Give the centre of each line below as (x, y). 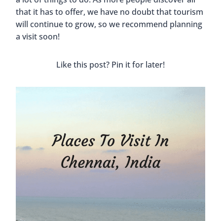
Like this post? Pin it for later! (110, 64)
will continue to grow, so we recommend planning (109, 24)
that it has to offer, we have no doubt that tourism (110, 12)
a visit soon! (38, 36)
